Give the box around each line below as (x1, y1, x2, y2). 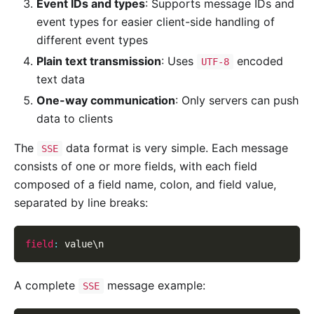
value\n (59, 238, 104, 250)
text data (36, 72, 85, 87)
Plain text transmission (36, 53, 161, 68)
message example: (103, 278, 205, 293)
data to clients (36, 111, 113, 126)
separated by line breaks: (14, 196, 148, 210)
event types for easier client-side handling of (36, 14, 275, 29)
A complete (14, 278, 78, 293)
